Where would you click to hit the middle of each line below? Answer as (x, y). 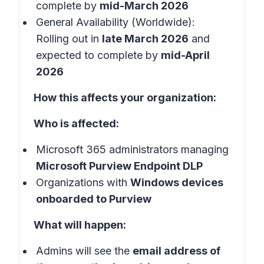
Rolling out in (69, 39)
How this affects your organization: (125, 98)
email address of (176, 251)
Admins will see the (84, 251)
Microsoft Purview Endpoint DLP (119, 166)
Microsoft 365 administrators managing (132, 149)
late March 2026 (145, 39)
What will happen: (80, 225)
